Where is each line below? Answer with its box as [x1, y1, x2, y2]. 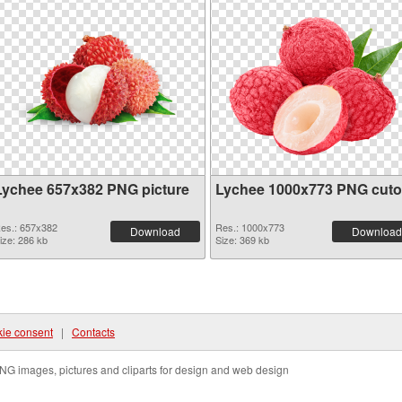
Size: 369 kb [215, 232, 269, 247]
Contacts [72, 324, 115, 339]
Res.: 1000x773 [215, 220, 284, 234]
